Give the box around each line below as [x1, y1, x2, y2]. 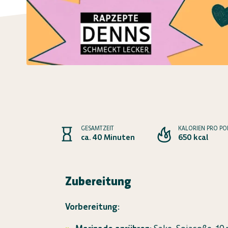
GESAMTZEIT [81, 124, 114, 132]
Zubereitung [65, 174, 132, 188]
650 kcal [178, 132, 208, 142]
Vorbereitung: [65, 201, 120, 212]
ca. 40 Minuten [81, 132, 135, 142]
